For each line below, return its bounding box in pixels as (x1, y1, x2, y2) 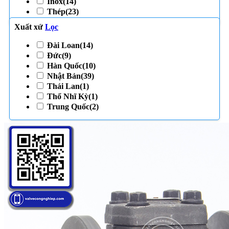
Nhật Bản (47, 72, 81, 81)
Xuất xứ (14, 22, 45, 32)
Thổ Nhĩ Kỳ (47, 92, 88, 101)
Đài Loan (47, 41, 80, 50)
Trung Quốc (47, 102, 89, 111)
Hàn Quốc (47, 61, 82, 71)
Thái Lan (47, 82, 80, 91)
